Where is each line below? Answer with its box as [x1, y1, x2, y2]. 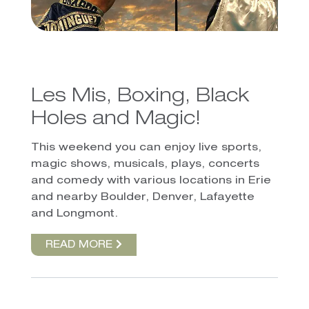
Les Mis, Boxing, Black [30, 88, 249, 108]
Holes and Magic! [30, 110, 201, 130]
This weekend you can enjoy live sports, [30, 143, 261, 154]
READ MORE [45, 241, 116, 251]
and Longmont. [30, 209, 118, 220]
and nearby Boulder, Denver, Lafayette [30, 192, 255, 203]
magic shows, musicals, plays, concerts [30, 159, 259, 170]
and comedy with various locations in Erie [30, 176, 271, 187]
